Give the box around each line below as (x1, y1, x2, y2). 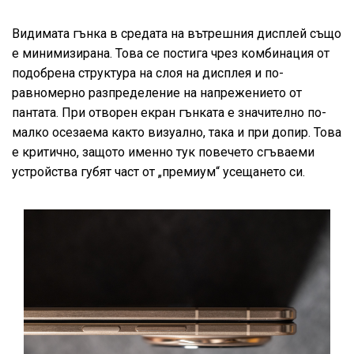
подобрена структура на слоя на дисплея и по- (12, 66, 284, 81)
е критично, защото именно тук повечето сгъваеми (12, 145, 314, 160)
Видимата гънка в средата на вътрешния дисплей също (12, 26, 341, 42)
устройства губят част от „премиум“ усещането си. (12, 164, 305, 180)
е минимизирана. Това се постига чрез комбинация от (12, 46, 330, 62)
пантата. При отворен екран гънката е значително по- (12, 105, 326, 121)
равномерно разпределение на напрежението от (12, 85, 302, 101)
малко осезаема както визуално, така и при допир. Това (12, 125, 341, 141)
